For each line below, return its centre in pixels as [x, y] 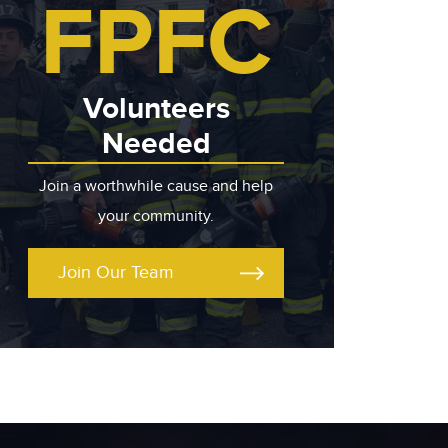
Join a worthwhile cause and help [156, 186]
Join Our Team [116, 272]
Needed [156, 144]
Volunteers [156, 109]
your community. [156, 216]
